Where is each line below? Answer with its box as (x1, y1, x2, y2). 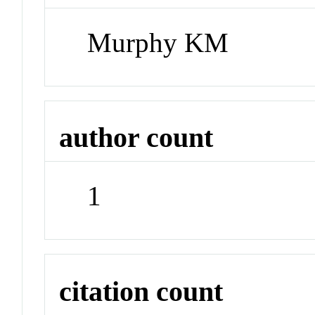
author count (59, 122, 214, 154)
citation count (59, 275, 224, 307)
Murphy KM (87, 27, 229, 58)
